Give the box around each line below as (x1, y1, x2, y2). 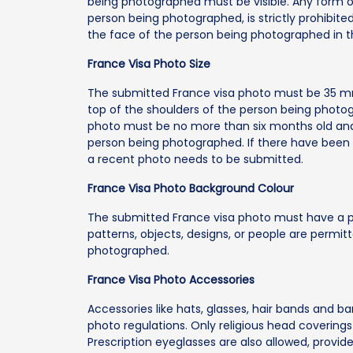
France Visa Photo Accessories (87, 271, 255, 288)
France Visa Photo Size (87, 55, 211, 72)
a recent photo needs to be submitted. (87, 150, 304, 167)
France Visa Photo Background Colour (87, 180, 295, 196)
